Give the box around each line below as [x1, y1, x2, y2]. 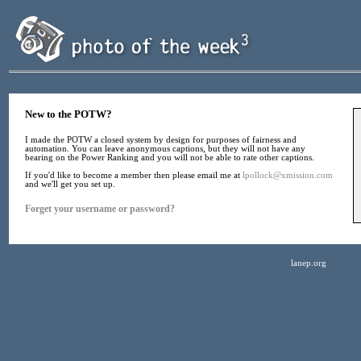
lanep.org [291, 259, 326, 268]
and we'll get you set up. [25, 180, 115, 189]
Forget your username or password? [25, 203, 175, 214]
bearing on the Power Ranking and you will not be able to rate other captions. [25, 153, 314, 162]
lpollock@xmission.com [243, 171, 333, 180]
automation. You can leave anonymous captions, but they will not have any [25, 144, 305, 153]
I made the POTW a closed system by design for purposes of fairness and [25, 135, 297, 144]
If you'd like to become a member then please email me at [25, 171, 243, 180]
